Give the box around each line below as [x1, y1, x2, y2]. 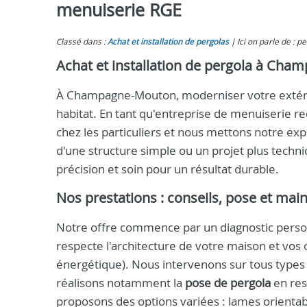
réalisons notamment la [56, 275, 185, 291]
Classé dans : [56, 36, 108, 47]
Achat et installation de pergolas [108, 36, 229, 47]
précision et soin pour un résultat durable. [56, 161, 279, 177]
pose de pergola [185, 275, 271, 291]
